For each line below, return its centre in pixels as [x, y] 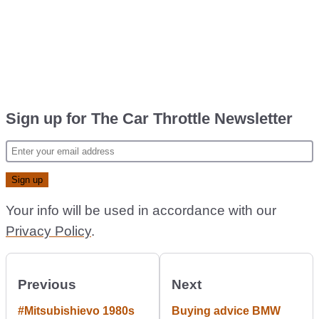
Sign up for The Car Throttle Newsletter [149, 119]
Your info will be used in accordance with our [141, 210]
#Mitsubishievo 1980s [76, 311]
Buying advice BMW [226, 311]
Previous [47, 284]
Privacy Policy [48, 231]
